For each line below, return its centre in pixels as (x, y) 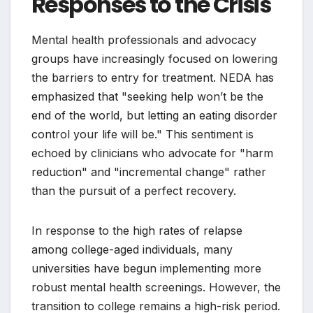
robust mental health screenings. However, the (156, 287)
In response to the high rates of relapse (137, 231)
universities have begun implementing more (146, 269)
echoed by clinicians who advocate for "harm (152, 153)
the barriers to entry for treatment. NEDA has (153, 78)
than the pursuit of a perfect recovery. (134, 191)
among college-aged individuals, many (132, 250)
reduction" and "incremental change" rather (149, 172)
